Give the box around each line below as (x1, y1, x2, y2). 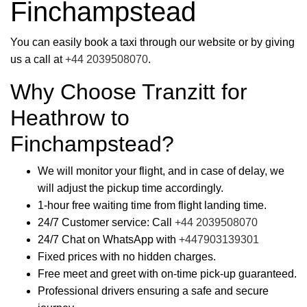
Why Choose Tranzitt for (10, 79, 247, 104)
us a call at (10, 53, 65, 65)
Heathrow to (10, 106, 130, 130)
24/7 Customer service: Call (38, 217, 175, 228)
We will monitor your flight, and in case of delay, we (38, 165, 284, 177)
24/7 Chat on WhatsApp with (38, 234, 179, 245)
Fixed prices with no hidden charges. (38, 251, 216, 262)
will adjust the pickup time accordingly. (38, 182, 223, 194)
